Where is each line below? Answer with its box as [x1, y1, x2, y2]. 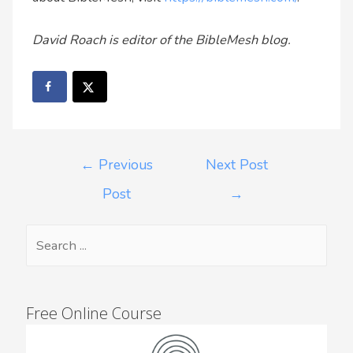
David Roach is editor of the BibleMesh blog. [32, 30, 292, 49]
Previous [94, 155, 153, 175]
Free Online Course [25, 303, 162, 325]
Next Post [205, 155, 268, 175]
